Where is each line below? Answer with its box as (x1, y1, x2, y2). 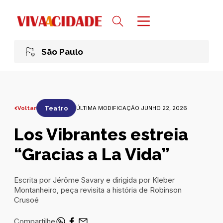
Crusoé (14, 196, 39, 205)
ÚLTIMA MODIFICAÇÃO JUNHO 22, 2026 (76, 104, 188, 111)
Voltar (17, 104, 37, 111)
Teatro (44, 104, 69, 112)
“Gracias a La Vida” (14, 144, 170, 165)
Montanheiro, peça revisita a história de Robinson (14, 186, 182, 195)
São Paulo (41, 46, 83, 57)
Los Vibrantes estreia (14, 124, 188, 145)
